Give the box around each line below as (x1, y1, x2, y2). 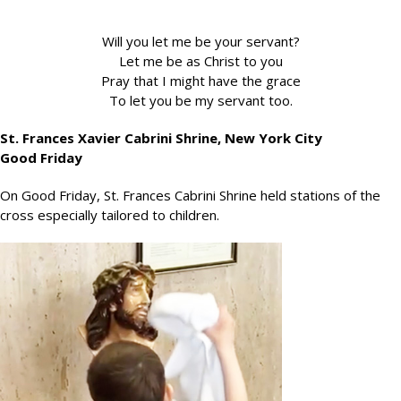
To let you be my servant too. (108, 91, 293, 109)
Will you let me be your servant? (101, 32, 300, 50)
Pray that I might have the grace (100, 72, 301, 90)
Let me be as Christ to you (118, 52, 283, 70)
